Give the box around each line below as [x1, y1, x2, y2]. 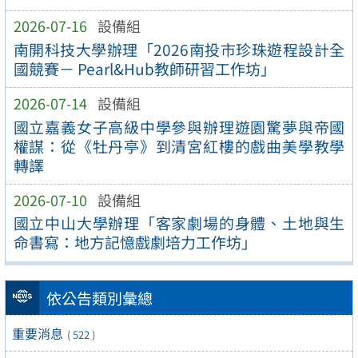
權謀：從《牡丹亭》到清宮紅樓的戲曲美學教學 [13, 134, 345, 157]
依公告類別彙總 [46, 286, 153, 309]
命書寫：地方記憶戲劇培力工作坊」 [13, 231, 257, 254]
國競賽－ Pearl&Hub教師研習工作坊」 [13, 57, 276, 80]
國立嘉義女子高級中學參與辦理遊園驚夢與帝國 [13, 115, 345, 138]
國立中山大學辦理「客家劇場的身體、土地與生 [13, 212, 345, 235]
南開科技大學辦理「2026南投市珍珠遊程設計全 [13, 38, 345, 61]
